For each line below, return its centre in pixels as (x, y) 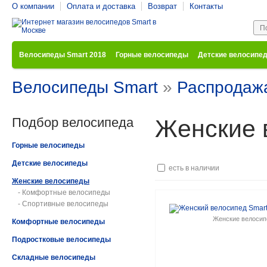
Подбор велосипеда (73, 122)
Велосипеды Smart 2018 (63, 55)
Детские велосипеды (50, 163)
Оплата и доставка (101, 6)
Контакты (206, 6)
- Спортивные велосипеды (63, 204)
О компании (33, 6)
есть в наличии (193, 168)
